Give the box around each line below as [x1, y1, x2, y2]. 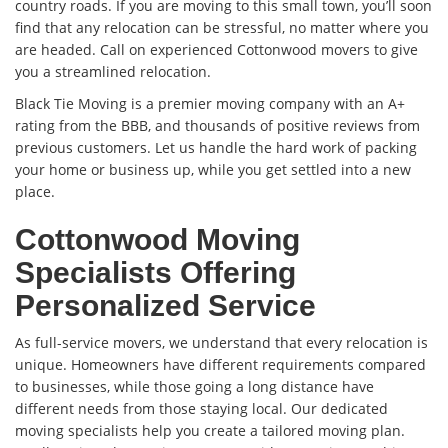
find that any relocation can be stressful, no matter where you [15, 18, 429, 38]
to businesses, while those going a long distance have [15, 377, 374, 397]
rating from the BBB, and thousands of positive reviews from [15, 116, 420, 136]
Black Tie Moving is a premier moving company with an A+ [15, 94, 405, 114]
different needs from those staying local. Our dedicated [15, 399, 388, 419]
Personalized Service [15, 289, 316, 323]
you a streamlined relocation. [15, 62, 211, 82]
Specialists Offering [15, 256, 296, 290]
